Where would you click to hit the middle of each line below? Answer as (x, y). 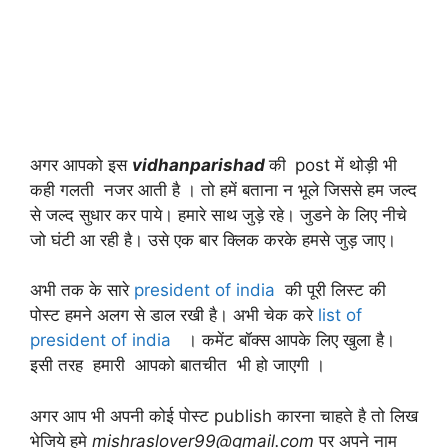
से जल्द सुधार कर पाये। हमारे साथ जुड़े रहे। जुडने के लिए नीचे (218, 214)
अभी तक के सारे (82, 290)
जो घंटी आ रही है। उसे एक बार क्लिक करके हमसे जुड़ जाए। (213, 239)
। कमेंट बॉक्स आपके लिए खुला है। (288, 340)
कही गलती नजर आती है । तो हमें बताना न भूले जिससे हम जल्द (223, 189)
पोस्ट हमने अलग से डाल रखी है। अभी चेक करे (174, 315)
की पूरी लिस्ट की (333, 290)
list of (340, 315)
